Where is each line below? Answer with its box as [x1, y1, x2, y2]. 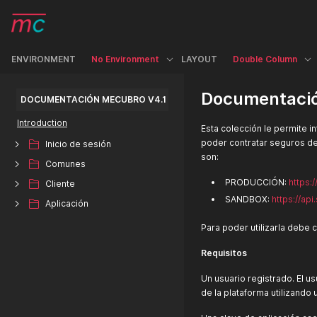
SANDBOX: [225, 194, 272, 204]
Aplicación [45, 198, 88, 209]
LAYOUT [181, 54, 217, 65]
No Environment [91, 54, 159, 65]
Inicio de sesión [45, 139, 111, 149]
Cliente [45, 178, 75, 189]
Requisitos [201, 248, 247, 258]
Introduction [17, 117, 67, 128]
